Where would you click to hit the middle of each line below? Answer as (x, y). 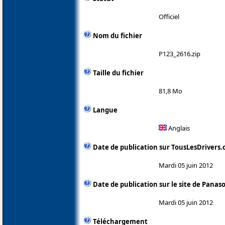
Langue (105, 110)
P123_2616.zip (180, 53)
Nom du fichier (118, 35)
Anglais (178, 128)
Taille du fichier (118, 73)
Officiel (169, 16)
